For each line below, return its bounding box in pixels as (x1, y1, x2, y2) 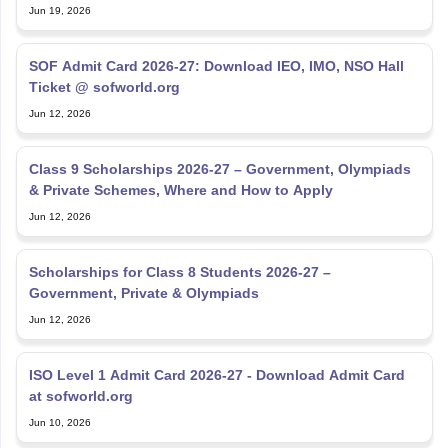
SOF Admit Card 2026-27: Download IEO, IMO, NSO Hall (28, 58, 404, 74)
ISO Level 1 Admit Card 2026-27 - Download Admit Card (28, 367, 405, 383)
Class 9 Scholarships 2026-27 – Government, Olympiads (28, 161, 411, 177)
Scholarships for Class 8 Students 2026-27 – (28, 264, 331, 280)
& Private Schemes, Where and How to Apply (28, 182, 333, 198)
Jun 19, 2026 (28, 5, 91, 16)
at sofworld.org (28, 388, 133, 404)
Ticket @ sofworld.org (28, 79, 180, 95)
